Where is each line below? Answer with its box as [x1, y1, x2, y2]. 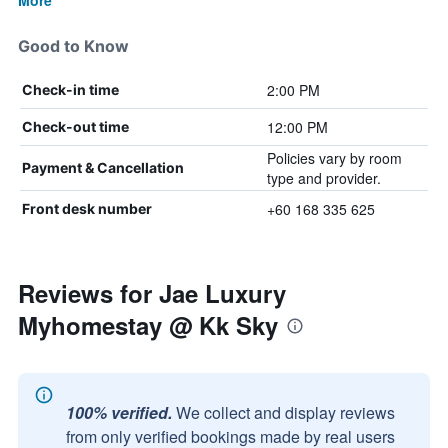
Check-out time [22, 118, 129, 135]
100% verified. [66, 401, 172, 424]
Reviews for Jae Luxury [18, 276, 286, 310]
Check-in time [22, 81, 119, 98]
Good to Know [18, 36, 129, 56]
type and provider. [266, 168, 381, 188]
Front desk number [22, 200, 152, 217]
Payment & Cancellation [22, 159, 184, 176]
